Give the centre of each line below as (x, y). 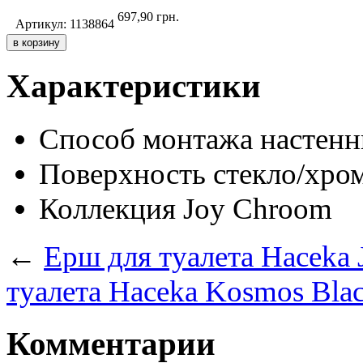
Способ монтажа (146, 139)
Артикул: (43, 23)
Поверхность (122, 173)
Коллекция (107, 208)
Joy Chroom (258, 208)
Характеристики (134, 86)
